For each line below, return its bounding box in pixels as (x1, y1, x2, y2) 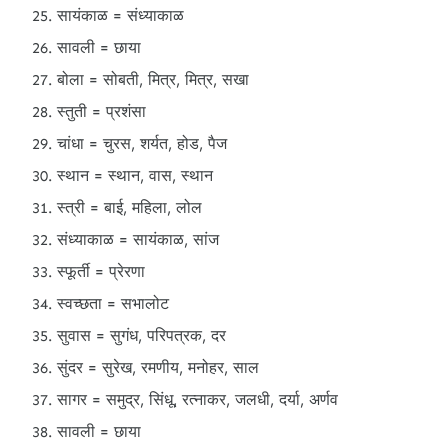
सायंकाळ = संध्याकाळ (57, 6, 184, 25)
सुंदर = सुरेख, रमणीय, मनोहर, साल (57, 358, 259, 377)
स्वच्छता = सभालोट (57, 294, 169, 313)
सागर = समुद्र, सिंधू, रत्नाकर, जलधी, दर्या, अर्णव (57, 390, 338, 409)
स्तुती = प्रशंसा (57, 102, 146, 121)
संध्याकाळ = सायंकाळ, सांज (57, 230, 219, 249)
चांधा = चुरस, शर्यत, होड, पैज (57, 134, 227, 153)
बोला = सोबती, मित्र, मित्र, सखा (57, 70, 249, 89)
